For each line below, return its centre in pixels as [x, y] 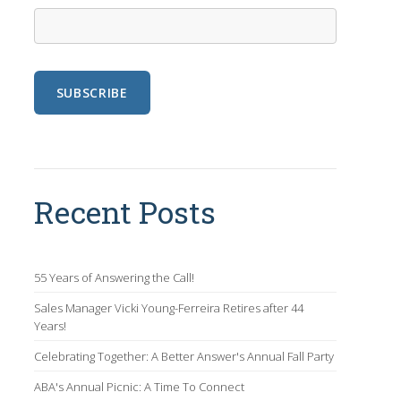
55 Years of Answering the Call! [114, 278]
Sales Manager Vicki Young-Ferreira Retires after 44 [168, 308]
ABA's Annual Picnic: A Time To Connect [139, 387]
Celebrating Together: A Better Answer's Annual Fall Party [183, 357]
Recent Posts [124, 213]
